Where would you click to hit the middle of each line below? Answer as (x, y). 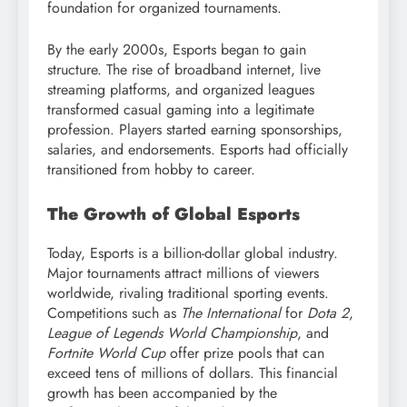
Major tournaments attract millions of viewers (183, 273)
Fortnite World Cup (106, 352)
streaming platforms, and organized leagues (181, 90)
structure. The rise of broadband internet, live (184, 70)
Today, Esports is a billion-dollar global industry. (193, 253)
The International (231, 313)
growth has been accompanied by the (162, 392)
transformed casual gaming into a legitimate (181, 110)
